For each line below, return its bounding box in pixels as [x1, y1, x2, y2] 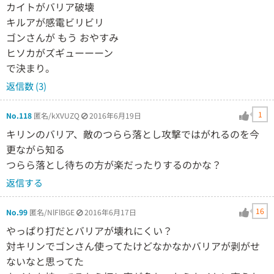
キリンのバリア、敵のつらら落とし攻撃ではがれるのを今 [6, 126, 259, 141]
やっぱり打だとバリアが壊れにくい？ [6, 223, 172, 238]
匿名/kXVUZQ [32, 109, 81, 120]
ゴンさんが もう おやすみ [6, 29, 119, 45]
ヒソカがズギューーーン [6, 45, 113, 60]
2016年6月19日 [89, 109, 141, 120]
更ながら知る [6, 141, 65, 157]
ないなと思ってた [6, 253, 84, 268]
